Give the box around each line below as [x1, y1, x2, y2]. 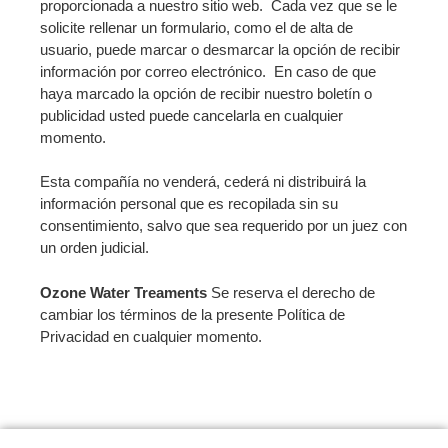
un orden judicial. [40, 239, 149, 257]
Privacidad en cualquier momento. [40, 327, 262, 345]
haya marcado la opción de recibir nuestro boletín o [40, 84, 372, 102]
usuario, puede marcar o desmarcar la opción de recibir [40, 40, 400, 58]
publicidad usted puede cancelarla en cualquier [40, 106, 343, 124]
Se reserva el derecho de [207, 283, 375, 301]
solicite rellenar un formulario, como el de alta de [40, 18, 353, 36]
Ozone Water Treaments [40, 283, 207, 301]
